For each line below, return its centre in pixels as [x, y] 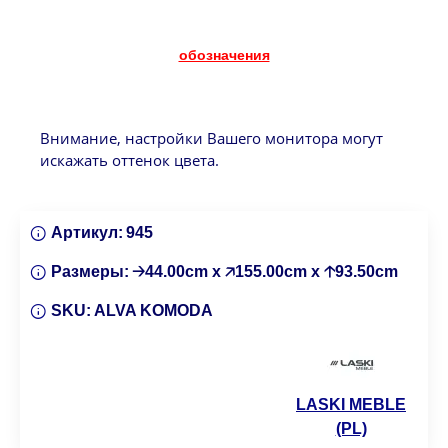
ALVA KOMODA [153, 310]
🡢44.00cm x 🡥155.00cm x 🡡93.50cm [265, 271]
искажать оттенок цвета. [129, 159]
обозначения [224, 54]
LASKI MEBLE [351, 404]
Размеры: [90, 271]
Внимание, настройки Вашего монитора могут [211, 137]
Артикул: [87, 232]
